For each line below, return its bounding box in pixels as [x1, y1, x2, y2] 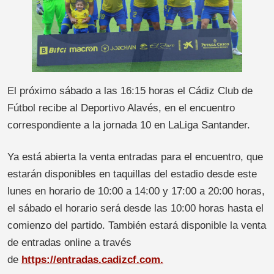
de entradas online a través [7, 236, 131, 248]
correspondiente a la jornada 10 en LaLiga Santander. [7, 119, 250, 131]
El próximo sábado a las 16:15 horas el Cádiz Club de [7, 84, 253, 97]
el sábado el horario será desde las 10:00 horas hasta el [7, 202, 264, 214]
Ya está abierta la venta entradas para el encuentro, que [7, 150, 263, 163]
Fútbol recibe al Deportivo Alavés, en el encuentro [7, 102, 235, 114]
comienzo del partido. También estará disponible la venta [7, 219, 266, 231]
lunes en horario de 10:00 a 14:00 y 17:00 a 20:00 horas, [7, 185, 265, 197]
